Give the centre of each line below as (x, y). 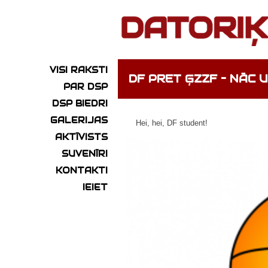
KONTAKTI (82, 171)
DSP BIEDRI (80, 104)
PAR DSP (86, 87)
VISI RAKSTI (79, 70)
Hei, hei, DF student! (172, 123)
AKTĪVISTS (81, 137)
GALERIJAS (79, 121)
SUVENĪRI (85, 154)
